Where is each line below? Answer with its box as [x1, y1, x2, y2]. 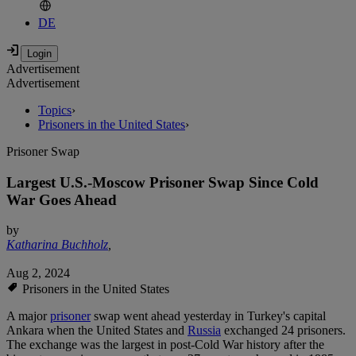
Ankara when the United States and [6, 323, 188, 338]
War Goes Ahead [6, 191, 117, 208]
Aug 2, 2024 [6, 266, 70, 281]
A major [6, 309, 50, 323]
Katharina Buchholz [6, 238, 108, 252]
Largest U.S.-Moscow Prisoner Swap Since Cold [6, 173, 319, 191]
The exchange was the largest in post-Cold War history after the [6, 338, 324, 352]
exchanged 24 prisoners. [221, 323, 346, 338]
